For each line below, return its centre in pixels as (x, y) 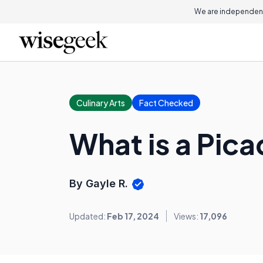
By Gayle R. (100, 183)
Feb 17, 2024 (133, 216)
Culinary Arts (101, 103)
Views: (187, 216)
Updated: (88, 216)
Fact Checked (166, 103)
